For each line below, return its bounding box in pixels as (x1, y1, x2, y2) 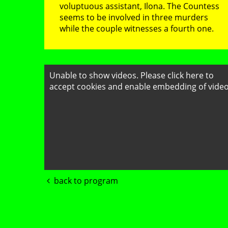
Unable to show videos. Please (49, 70, 167, 81)
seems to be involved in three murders (59, 12, 208, 23)
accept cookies (49, 81, 106, 92)
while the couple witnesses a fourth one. (59, 23, 216, 34)
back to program (53, 175, 118, 186)
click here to (167, 70, 214, 81)
